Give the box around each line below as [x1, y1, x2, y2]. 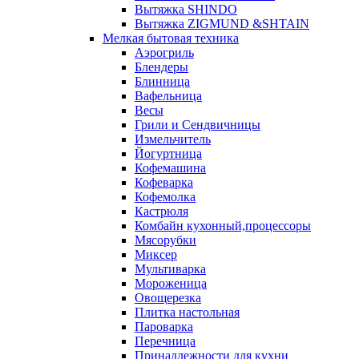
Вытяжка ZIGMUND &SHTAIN [135, 17, 309, 30]
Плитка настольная [135, 305, 240, 319]
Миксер [135, 248, 177, 261]
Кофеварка [135, 175, 193, 189]
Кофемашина [135, 161, 206, 175]
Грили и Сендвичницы [135, 118, 260, 131]
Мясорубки [135, 233, 196, 247]
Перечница [135, 334, 196, 348]
